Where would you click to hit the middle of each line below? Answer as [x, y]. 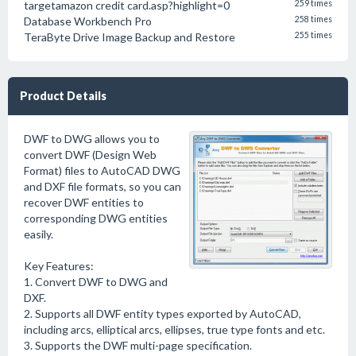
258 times [313, 19]
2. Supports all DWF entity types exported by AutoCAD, [163, 313]
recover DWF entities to [84, 202]
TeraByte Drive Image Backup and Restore [130, 37]
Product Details [63, 96]
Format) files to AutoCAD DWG [102, 170]
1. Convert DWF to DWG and [96, 282]
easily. [39, 234]
